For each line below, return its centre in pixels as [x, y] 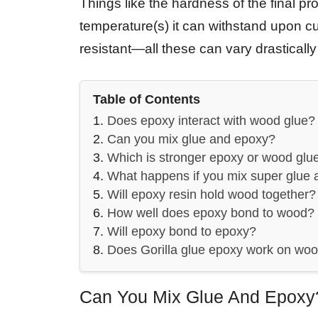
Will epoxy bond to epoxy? [182, 232]
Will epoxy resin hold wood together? [212, 195]
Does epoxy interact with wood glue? [211, 121]
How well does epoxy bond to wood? [211, 213]
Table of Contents [147, 100]
